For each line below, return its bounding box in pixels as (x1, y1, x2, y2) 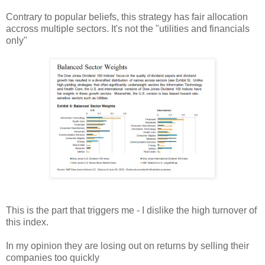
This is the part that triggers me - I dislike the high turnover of (6, 205, 257, 215)
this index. (6, 216, 49, 227)
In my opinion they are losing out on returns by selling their (6, 240, 249, 251)
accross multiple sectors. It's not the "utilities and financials (6, 23, 250, 34)
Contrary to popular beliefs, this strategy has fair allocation (6, 11, 248, 22)
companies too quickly (6, 252, 99, 263)
